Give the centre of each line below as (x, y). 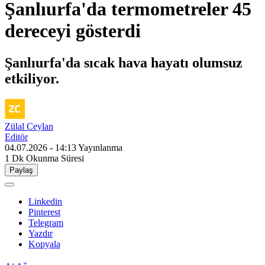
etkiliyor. (32, 78)
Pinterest (44, 212)
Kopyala (44, 244)
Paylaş (21, 170)
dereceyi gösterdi (73, 31)
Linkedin (45, 201)
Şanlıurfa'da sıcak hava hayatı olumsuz (124, 62)
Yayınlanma (100, 147)
